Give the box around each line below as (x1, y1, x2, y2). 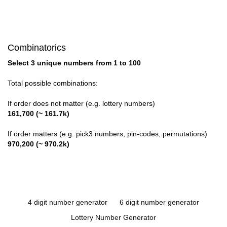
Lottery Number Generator (71, 213, 156, 222)
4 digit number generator (28, 198, 107, 207)
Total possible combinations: (8, 79, 98, 88)
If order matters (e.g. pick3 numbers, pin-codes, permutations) (8, 130, 207, 138)
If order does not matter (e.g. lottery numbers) (8, 99, 155, 108)
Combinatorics (8, 43, 66, 53)
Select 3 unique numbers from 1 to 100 (8, 59, 141, 67)
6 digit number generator (120, 198, 199, 207)
